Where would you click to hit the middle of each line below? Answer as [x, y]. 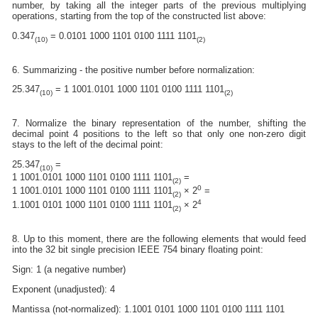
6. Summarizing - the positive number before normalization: [134, 70]
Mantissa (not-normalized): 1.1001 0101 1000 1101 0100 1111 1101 [149, 309]
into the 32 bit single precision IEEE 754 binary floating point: [138, 250]
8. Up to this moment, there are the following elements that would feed [159, 239]
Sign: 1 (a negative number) [69, 270]
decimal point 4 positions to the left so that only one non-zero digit [159, 134]
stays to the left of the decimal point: [88, 145]
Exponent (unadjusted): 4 [64, 289]
